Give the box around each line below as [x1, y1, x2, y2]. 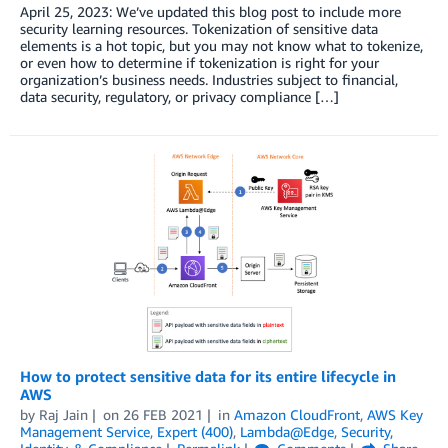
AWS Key [366, 406, 423, 424]
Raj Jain [39, 406, 88, 424]
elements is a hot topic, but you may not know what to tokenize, [20, 36, 423, 54]
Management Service [20, 423, 150, 441]
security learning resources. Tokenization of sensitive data [20, 19, 378, 37]
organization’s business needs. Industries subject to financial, [20, 70, 398, 88]
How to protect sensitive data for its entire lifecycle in [20, 367, 396, 386]
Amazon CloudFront [233, 406, 360, 424]
